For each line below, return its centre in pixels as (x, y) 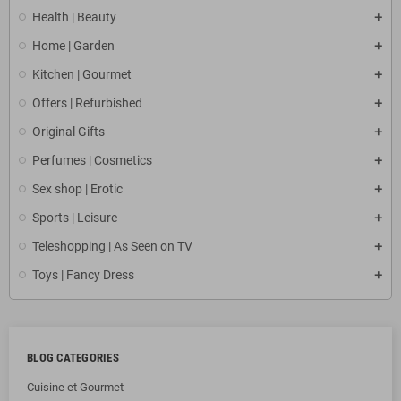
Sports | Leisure (75, 218)
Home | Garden (73, 46)
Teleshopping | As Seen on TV (112, 246)
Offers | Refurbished (87, 103)
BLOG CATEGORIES (73, 358)
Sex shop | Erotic (77, 189)
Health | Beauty (74, 17)
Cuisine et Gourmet (75, 387)
